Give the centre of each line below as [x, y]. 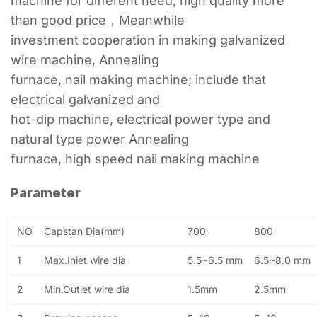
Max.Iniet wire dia [85, 260]
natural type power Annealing [100, 139]
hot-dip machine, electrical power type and [140, 119]
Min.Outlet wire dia [87, 289]
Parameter [46, 192]
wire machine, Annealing [85, 59]
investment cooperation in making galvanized [148, 40]
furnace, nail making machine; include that [138, 79]
